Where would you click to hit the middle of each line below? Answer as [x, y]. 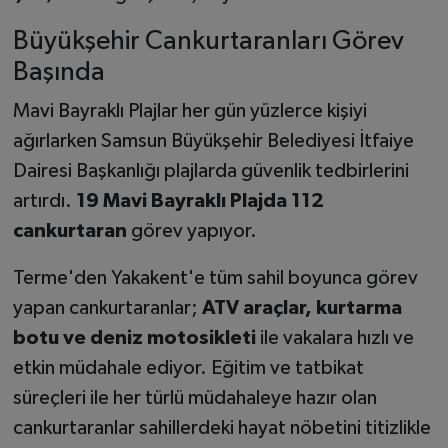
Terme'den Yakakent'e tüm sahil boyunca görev [215, 278]
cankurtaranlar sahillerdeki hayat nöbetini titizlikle [221, 428]
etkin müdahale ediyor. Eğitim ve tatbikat [188, 368]
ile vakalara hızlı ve [334, 338]
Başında [58, 72]
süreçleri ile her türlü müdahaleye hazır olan [194, 398]
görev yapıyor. [191, 231]
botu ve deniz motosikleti [134, 338]
